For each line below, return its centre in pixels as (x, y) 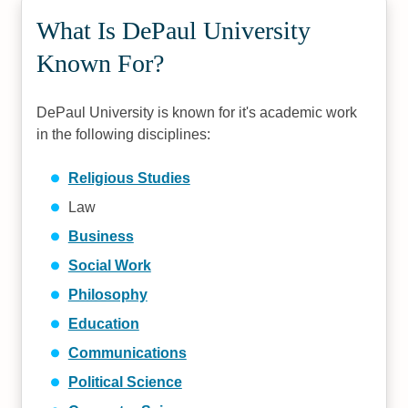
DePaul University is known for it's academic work (197, 112)
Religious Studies (129, 178)
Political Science (125, 382)
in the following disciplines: (124, 134)
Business (101, 236)
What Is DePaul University (174, 31)
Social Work (109, 265)
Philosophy (107, 295)
